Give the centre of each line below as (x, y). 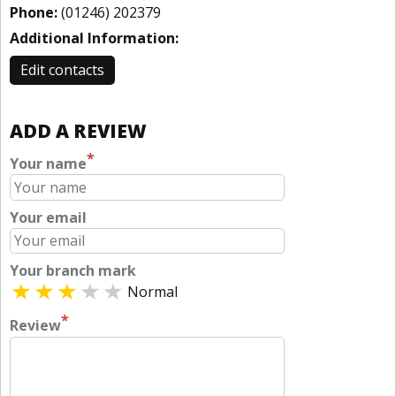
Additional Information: (94, 38)
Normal (152, 292)
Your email (48, 217)
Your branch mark (73, 271)
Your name (48, 164)
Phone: (34, 12)
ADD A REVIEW (78, 131)
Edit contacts (62, 70)
